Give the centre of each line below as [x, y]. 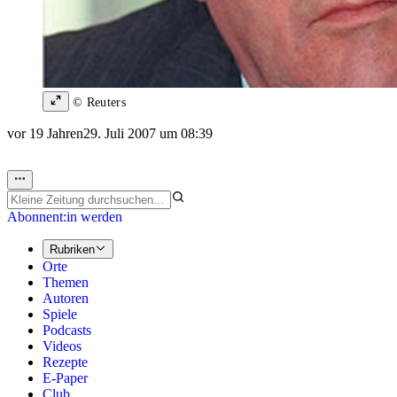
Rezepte [65, 362]
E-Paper [65, 378]
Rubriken [72, 250]
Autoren [66, 299]
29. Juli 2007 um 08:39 [148, 133]
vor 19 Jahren [45, 133]
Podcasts [67, 331]
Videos [62, 346]
